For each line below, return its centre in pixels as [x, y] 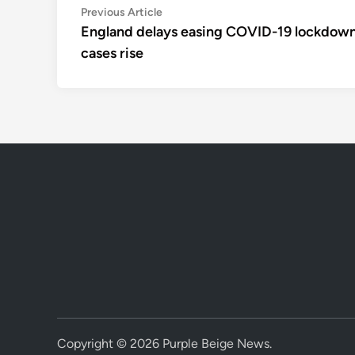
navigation [126, 39]
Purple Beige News [216, 344]
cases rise [112, 53]
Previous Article [122, 13]
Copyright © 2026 [110, 344]
